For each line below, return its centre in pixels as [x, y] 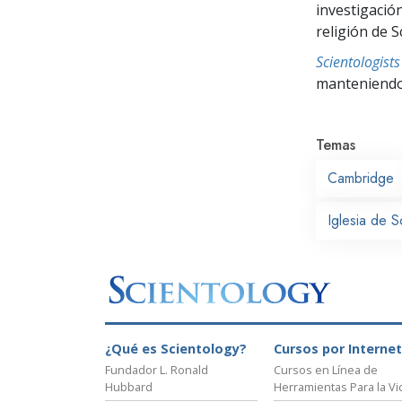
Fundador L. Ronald [157, 370]
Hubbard [129, 387]
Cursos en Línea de [326, 370]
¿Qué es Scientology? [176, 349]
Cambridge [361, 178]
